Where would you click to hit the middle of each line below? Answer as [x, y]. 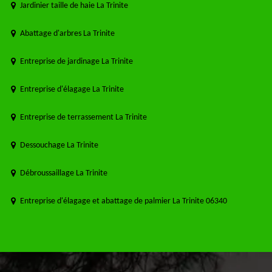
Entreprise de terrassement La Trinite [83, 118]
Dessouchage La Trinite [59, 146]
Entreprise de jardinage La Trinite [76, 62]
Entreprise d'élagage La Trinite [72, 90]
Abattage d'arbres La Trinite [67, 34]
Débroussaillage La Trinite [64, 174]
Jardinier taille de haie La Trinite [74, 6]
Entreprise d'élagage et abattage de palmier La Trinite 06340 [124, 202]
